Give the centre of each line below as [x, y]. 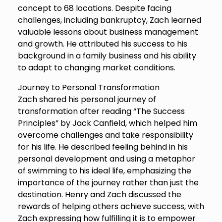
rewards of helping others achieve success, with [111, 207]
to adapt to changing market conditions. [96, 68]
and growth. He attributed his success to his [102, 44]
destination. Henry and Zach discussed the [99, 195]
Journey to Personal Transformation [88, 88]
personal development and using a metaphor [106, 159]
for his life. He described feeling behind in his [103, 147]
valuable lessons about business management [108, 32]
